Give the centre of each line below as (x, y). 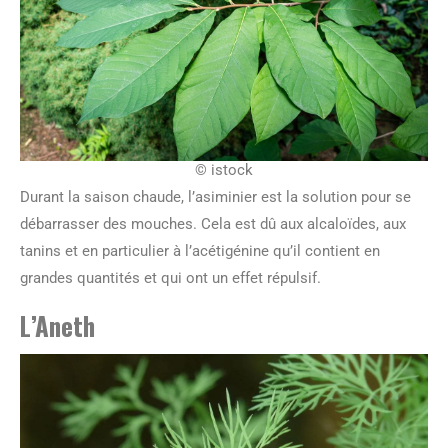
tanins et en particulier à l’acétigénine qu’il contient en (200, 250)
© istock (224, 169)
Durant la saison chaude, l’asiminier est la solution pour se (215, 196)
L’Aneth (57, 325)
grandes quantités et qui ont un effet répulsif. (170, 277)
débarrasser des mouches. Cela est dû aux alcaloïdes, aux (213, 223)
